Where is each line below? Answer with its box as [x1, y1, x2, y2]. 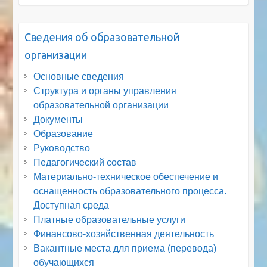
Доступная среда [33, 200, 110, 211]
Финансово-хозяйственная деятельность [33, 229, 215, 240]
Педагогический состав [33, 157, 137, 168]
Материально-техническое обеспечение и [33, 172, 219, 182]
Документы [33, 114, 83, 125]
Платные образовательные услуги [33, 215, 186, 225]
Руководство [33, 143, 91, 154]
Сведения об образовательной [24, 31, 180, 44]
